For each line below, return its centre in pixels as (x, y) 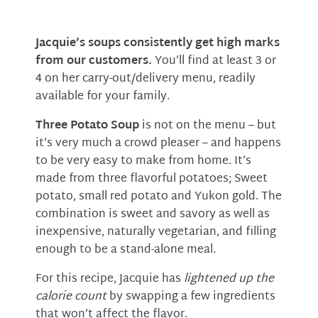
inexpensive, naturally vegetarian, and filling (156, 232)
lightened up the (229, 279)
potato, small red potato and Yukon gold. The (159, 197)
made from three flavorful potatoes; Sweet (152, 179)
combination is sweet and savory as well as (153, 215)
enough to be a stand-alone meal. (126, 250)
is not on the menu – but (208, 126)
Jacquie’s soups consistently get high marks (158, 44)
